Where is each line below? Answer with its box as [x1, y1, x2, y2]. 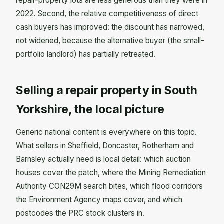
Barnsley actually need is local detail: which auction [16, 154, 191, 164]
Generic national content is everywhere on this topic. [16, 127, 197, 137]
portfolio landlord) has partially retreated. [16, 49, 155, 59]
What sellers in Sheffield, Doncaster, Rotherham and [16, 141, 194, 151]
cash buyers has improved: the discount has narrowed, [16, 22, 204, 32]
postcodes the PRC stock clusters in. [16, 208, 144, 218]
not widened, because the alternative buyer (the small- [16, 35, 204, 45]
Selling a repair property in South [16, 83, 197, 97]
